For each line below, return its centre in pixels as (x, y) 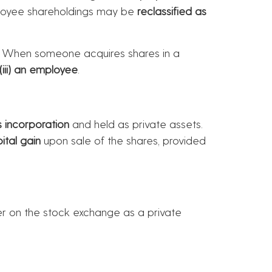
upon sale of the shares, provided (123, 140)
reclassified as (172, 11)
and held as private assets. (136, 124)
